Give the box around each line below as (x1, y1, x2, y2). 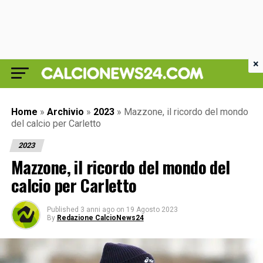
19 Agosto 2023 (126, 205, 178, 214)
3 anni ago (80, 205, 114, 214)
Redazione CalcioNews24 (56, 214, 144, 222)
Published (46, 205, 79, 214)
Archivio (46, 106, 84, 117)
